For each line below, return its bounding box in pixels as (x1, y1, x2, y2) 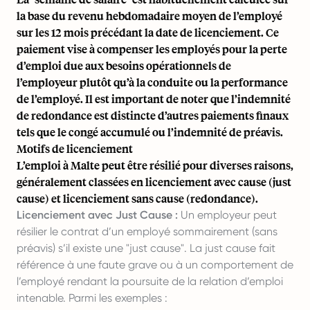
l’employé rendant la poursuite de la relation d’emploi (17, 275, 283, 288)
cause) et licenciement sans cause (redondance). (17, 191, 258, 206)
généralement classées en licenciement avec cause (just (17, 174, 291, 189)
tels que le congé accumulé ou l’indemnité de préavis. (17, 125, 283, 139)
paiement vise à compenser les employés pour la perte (17, 42, 287, 56)
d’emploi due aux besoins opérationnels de (17, 58, 231, 73)
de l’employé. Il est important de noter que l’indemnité (17, 91, 291, 106)
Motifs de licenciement (17, 141, 133, 156)
